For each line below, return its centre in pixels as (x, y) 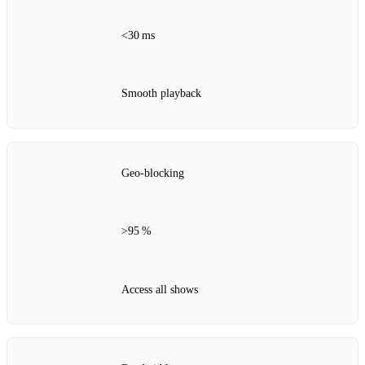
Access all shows (160, 289)
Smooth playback (161, 94)
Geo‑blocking (153, 173)
